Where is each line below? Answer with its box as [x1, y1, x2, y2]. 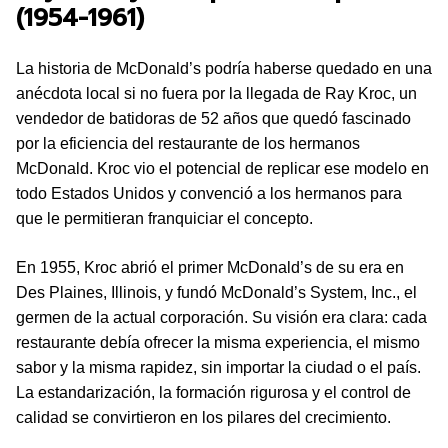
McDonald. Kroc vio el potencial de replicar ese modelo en [16, 160, 429, 177]
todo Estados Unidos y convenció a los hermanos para [16, 185, 402, 202]
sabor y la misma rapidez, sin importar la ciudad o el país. [16, 359, 421, 376]
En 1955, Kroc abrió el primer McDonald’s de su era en [16, 259, 404, 276]
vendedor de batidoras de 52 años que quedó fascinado [16, 110, 411, 127]
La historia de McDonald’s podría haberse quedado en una [16, 60, 432, 77]
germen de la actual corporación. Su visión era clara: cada [16, 309, 427, 326]
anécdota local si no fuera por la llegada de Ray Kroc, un [16, 85, 417, 102]
